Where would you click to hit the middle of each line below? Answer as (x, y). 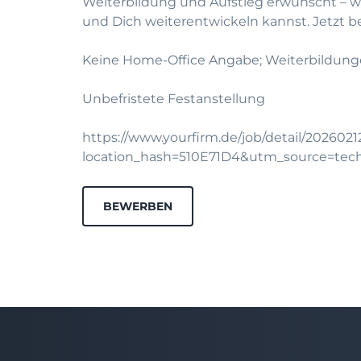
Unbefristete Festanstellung (174, 99)
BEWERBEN (138, 206)
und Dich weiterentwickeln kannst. (197, 21)
